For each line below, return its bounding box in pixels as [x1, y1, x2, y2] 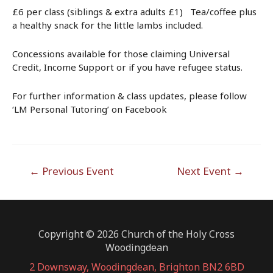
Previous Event [39, 163, 114, 178]
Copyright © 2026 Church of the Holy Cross [38, 227, 235, 241]
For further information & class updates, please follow [12, 89, 247, 102]
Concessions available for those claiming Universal [12, 47, 230, 60]
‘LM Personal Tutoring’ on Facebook [12, 102, 167, 115]
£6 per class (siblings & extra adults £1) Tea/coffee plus [12, 5, 257, 18]
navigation [12, 172, 57, 185]
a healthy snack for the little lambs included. [12, 18, 203, 31]
